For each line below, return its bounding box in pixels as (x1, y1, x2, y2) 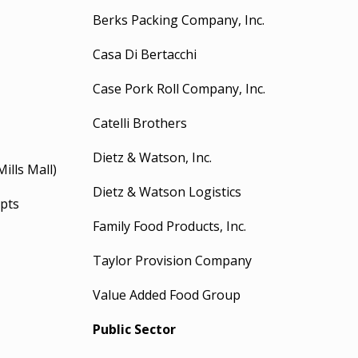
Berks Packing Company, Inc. (93, 11, 265, 29)
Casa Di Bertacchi (93, 46, 197, 63)
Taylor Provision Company (93, 252, 253, 269)
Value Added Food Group (93, 286, 241, 304)
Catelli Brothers (93, 114, 188, 132)
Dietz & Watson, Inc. (93, 149, 213, 166)
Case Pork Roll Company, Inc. (93, 80, 266, 97)
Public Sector (93, 320, 177, 338)
